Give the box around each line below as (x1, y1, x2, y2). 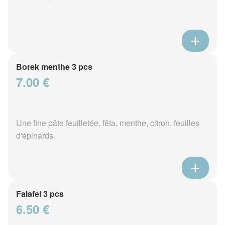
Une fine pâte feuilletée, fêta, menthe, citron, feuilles (16, 117, 199, 129)
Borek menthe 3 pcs (16, 60, 92, 72)
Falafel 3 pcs (16, 187, 64, 199)
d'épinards (16, 129, 53, 141)
